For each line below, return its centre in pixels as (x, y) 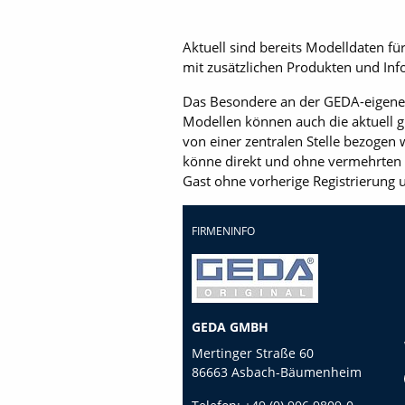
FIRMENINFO (223, 231)
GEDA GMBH (230, 327)
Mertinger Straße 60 (253, 353)
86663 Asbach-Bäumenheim (277, 372)
